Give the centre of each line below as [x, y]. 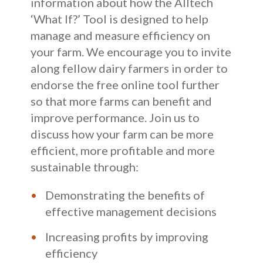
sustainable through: [85, 166]
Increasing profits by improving [127, 236]
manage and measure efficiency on [121, 35]
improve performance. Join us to [115, 117]
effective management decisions [131, 211]
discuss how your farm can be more [122, 134]
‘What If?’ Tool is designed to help [120, 18]
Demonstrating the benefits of [125, 195]
